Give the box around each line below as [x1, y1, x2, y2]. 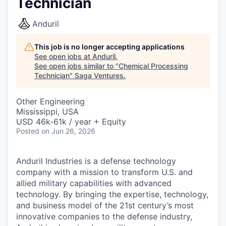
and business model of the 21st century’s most [16, 200, 194, 210]
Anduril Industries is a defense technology [16, 156, 176, 166]
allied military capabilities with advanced [16, 178, 172, 188]
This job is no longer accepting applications [34, 42, 185, 51]
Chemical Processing [119, 62, 188, 70]
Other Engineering [16, 96, 85, 106]
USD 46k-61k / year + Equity [16, 117, 126, 127]
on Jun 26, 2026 [41, 127, 95, 135]
